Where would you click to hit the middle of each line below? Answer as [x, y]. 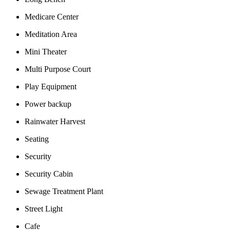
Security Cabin [49, 174]
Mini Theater [46, 52]
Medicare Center [52, 17]
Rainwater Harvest [55, 122]
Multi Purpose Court [58, 69]
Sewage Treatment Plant [64, 191]
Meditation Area [51, 34]
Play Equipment [51, 87]
